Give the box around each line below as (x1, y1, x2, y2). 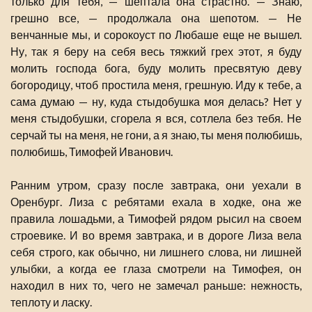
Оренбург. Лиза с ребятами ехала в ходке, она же (10, 195, 302, 209)
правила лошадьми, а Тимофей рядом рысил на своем (10, 212, 302, 226)
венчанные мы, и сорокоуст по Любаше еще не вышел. (10, 28, 302, 42)
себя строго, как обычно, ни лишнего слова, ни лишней (10, 245, 302, 259)
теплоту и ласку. (10, 295, 92, 309)
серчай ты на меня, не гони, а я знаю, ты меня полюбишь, (10, 128, 302, 142)
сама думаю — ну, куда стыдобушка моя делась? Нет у (10, 95, 302, 109)
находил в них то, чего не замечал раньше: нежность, (10, 279, 302, 292)
